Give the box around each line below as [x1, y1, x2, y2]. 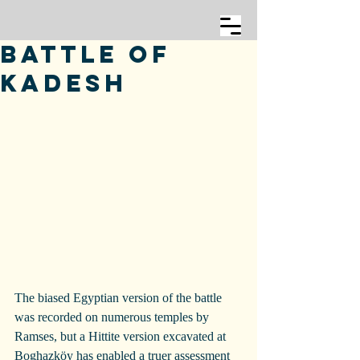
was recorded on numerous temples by [14, 310, 212, 325]
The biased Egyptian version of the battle [14, 291, 225, 305]
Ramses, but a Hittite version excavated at [14, 329, 229, 344]
